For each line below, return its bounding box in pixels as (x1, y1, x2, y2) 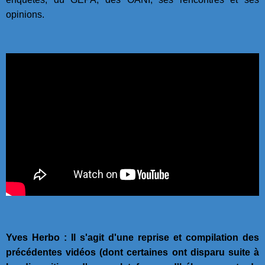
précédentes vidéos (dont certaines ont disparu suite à (6, 247, 259, 257)
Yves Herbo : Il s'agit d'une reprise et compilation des (6, 232, 259, 243)
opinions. (6, 9, 44, 20)
